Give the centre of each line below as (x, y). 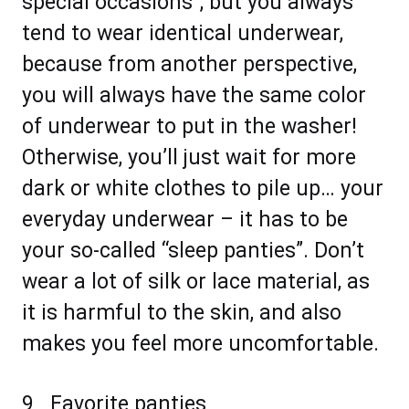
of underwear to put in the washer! (189, 127)
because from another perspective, (189, 65)
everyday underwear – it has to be (185, 220)
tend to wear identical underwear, (183, 34)
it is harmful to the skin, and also (182, 313)
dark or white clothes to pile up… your (203, 189)
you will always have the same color (194, 96)
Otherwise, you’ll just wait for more (189, 158)
